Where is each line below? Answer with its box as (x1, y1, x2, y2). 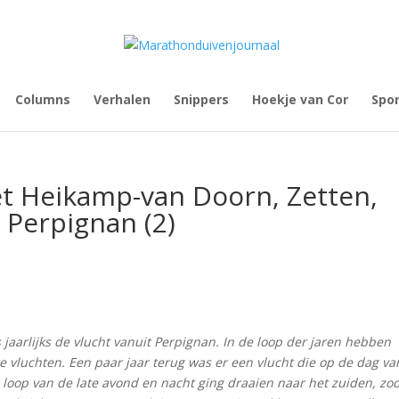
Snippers (173, 91, 229, 108)
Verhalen (93, 91, 151, 108)
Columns (14, 91, 70, 108)
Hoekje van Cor (251, 91, 348, 108)
